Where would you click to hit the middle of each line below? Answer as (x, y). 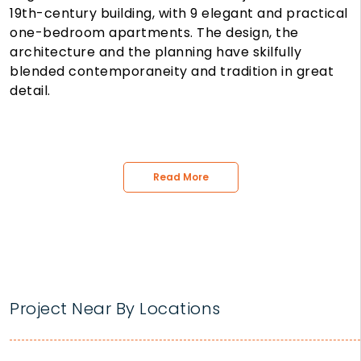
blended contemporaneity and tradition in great (172, 72)
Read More (180, 177)
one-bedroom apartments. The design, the (154, 33)
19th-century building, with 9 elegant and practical (179, 14)
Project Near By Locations (115, 309)
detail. (30, 91)
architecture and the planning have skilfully (156, 52)
